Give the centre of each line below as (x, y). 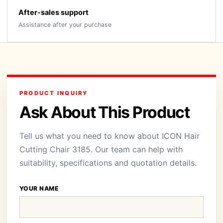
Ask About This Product (105, 112)
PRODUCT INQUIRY (54, 93)
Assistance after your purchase (65, 25)
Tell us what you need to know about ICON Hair (110, 136)
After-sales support (54, 12)
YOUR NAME (39, 188)
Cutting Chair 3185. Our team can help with (101, 149)
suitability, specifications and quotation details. (108, 163)
